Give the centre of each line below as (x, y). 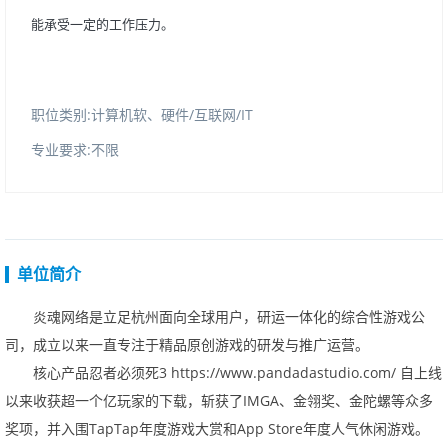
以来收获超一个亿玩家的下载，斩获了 (124, 400)
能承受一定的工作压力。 (102, 24)
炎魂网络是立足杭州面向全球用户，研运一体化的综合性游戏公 (229, 316)
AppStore (270, 428)
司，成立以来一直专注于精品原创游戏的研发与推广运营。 (187, 344)
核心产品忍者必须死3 (102, 372)
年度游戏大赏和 (188, 428)
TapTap (114, 428)
